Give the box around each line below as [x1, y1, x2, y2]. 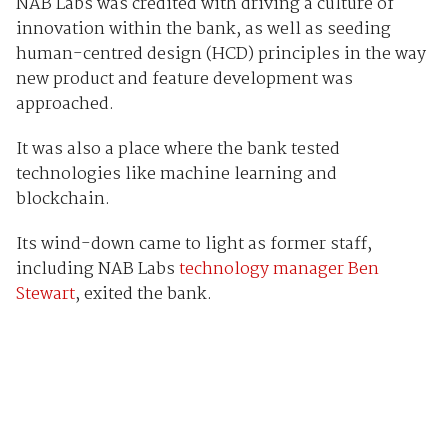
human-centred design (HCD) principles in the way [15, 41, 426, 69]
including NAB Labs [15, 256, 179, 284]
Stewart [15, 281, 75, 309]
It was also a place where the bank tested [15, 136, 340, 164]
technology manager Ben [178, 256, 379, 284]
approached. [15, 91, 114, 119]
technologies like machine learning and [15, 161, 337, 189]
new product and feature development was [15, 66, 353, 94]
